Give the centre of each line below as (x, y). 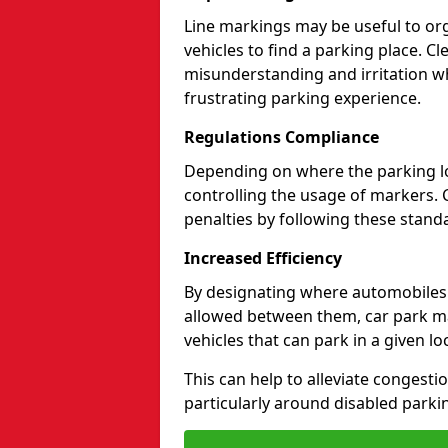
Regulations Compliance (281, 137)
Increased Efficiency (263, 258)
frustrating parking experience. (302, 98)
